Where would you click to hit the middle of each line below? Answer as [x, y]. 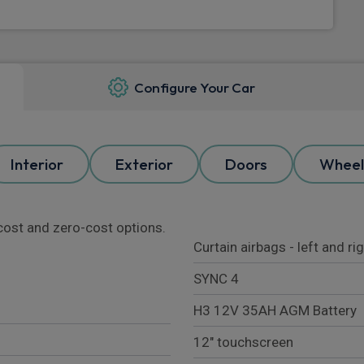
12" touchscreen [243, 342]
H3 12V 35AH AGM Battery [275, 311]
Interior [37, 165]
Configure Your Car [195, 87]
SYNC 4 [216, 279]
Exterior [144, 165]
